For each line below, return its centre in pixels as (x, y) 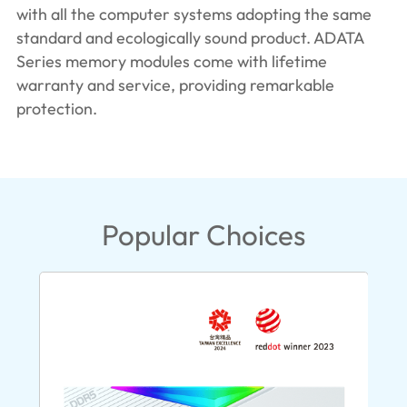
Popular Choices (203, 234)
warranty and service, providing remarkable (175, 85)
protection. (56, 109)
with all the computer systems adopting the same (194, 15)
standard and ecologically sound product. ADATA (189, 38)
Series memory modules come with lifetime (171, 62)
